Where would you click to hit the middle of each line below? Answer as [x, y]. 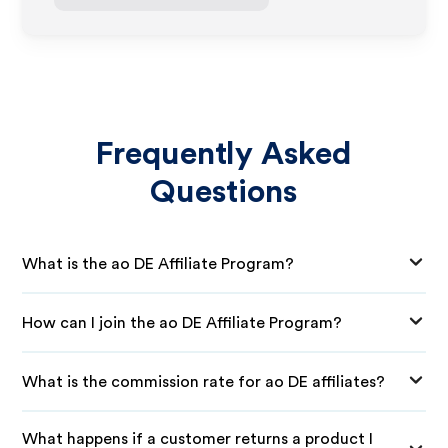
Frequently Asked [224, 154]
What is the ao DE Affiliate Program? [158, 263]
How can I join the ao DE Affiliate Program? [182, 322]
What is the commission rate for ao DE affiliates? [204, 381]
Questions [224, 192]
